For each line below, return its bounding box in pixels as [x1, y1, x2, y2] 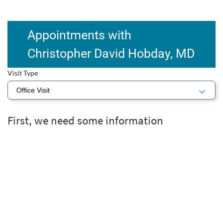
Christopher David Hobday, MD [27, 46, 195, 61]
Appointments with [27, 28, 131, 42]
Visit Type [7, 69, 38, 77]
